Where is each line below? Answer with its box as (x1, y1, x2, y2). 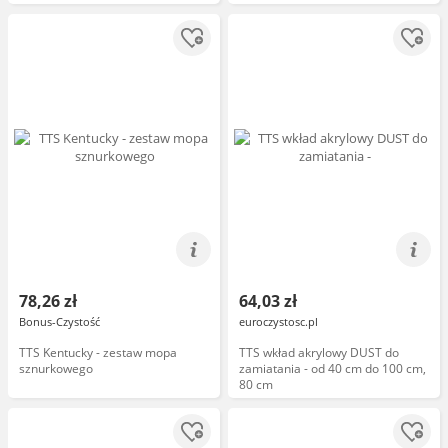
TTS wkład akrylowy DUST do (239, 344, 399, 361)
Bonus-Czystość (19, 314, 100, 329)
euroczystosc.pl (239, 314, 318, 329)
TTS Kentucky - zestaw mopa (19, 344, 177, 361)
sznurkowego (19, 360, 93, 377)
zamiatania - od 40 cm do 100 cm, (239, 360, 426, 377)
